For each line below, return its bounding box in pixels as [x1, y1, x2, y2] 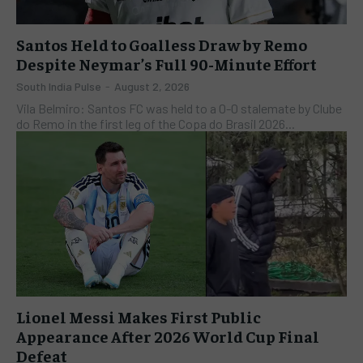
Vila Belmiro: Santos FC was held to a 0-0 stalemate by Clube [16, 100, 342, 116]
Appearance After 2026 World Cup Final [16, 325, 319, 346]
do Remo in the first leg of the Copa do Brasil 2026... [16, 115, 295, 131]
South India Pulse [16, 79, 101, 93]
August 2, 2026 [114, 79, 190, 93]
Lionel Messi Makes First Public [16, 305, 261, 327]
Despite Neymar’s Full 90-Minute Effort [16, 53, 317, 74]
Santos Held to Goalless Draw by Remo [16, 33, 307, 54]
